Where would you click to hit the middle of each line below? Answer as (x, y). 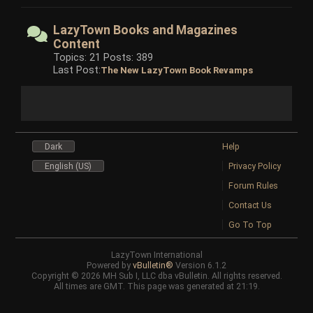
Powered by (110, 265)
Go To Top (250, 224)
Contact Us (250, 205)
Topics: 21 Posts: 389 (103, 57)
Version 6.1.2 (200, 265)
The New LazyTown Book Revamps (177, 70)
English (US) (68, 166)
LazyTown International (156, 254)
